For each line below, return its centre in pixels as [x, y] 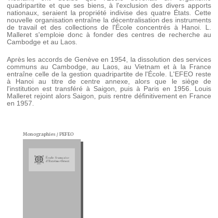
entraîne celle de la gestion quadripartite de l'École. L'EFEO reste [109, 74]
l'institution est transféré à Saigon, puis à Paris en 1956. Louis [109, 88]
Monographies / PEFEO [48, 135]
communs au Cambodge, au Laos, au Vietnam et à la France [109, 66]
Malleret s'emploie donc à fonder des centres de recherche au [109, 35]
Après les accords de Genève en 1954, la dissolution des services [109, 59]
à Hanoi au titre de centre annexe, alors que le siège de [109, 81]
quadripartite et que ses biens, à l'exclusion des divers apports [109, 6]
